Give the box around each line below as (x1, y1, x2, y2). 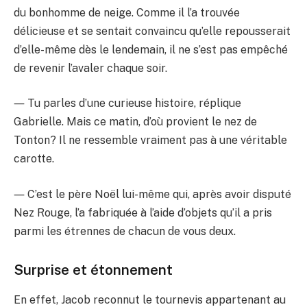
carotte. (14, 152, 54, 166)
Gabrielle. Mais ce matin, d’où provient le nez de (14, 115, 257, 129)
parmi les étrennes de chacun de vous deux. (14, 224, 236, 238)
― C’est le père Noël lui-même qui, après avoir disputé (14, 187, 291, 201)
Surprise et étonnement (14, 260, 173, 278)
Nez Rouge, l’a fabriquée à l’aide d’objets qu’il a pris (14, 206, 272, 219)
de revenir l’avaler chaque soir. (14, 61, 167, 75)
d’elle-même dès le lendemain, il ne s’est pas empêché (14, 42, 288, 56)
